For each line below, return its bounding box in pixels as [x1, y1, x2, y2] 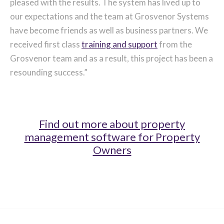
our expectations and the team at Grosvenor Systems [10, 10, 209, 21]
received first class [10, 38, 81, 49]
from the [157, 38, 192, 49]
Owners [92, 142, 131, 156]
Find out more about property [39, 116, 185, 130]
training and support [81, 38, 157, 49]
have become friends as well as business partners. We [10, 24, 208, 35]
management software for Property [24, 129, 200, 143]
